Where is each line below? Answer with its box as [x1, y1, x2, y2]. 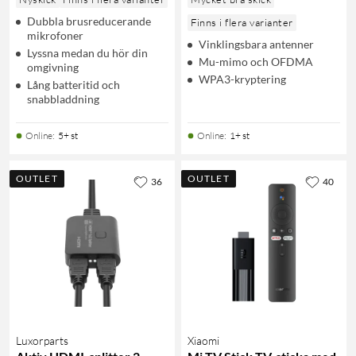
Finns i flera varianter [191, 15, 293, 29]
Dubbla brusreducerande [27, 14, 151, 28]
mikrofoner [27, 28, 83, 42]
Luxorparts [16, 333, 68, 347]
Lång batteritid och [27, 77, 120, 91]
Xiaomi [188, 333, 219, 347]
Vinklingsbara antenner [199, 37, 314, 51]
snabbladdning [27, 91, 99, 106]
